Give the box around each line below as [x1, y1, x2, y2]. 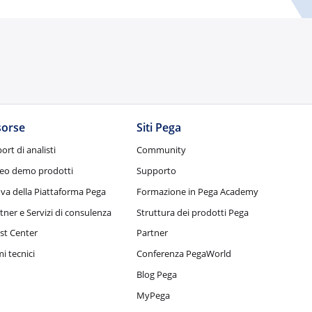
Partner [136, 226, 169, 240]
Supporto [136, 164, 177, 178]
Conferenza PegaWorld [136, 247, 232, 260]
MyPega [136, 288, 171, 302]
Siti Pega [136, 120, 182, 136]
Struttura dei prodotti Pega [136, 205, 249, 219]
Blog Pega [136, 268, 178, 281]
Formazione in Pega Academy [136, 185, 259, 198]
